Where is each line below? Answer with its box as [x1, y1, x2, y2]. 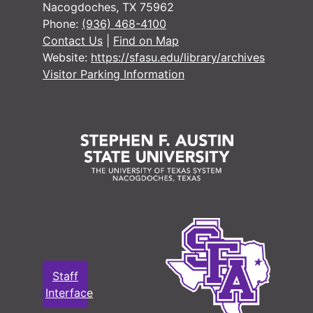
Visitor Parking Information [43, 67, 184, 82]
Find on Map [113, 34, 179, 48]
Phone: [43, 17, 82, 31]
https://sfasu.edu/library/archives [91, 50, 265, 65]
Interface [45, 286, 93, 300]
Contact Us [43, 34, 103, 48]
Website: [43, 50, 91, 65]
